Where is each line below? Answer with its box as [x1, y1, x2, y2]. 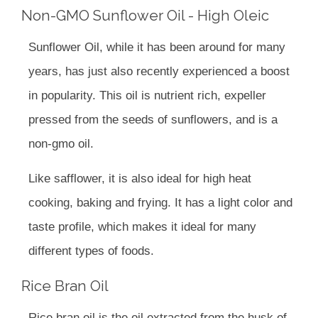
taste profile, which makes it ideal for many [28, 220, 256, 234]
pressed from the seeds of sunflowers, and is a [28, 113, 278, 127]
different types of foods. [28, 244, 154, 258]
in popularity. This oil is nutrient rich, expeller [28, 89, 266, 103]
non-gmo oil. [28, 137, 94, 151]
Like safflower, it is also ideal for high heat [28, 172, 251, 186]
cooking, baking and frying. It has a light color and [28, 196, 292, 210]
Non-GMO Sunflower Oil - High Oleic [21, 7, 269, 25]
